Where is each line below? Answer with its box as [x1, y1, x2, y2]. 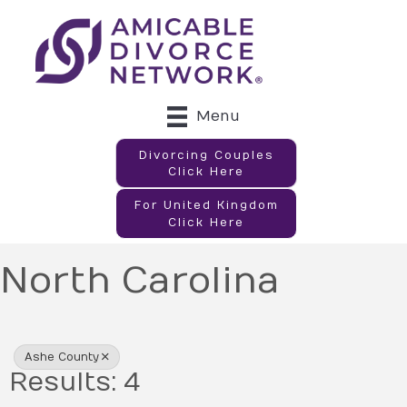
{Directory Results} [13, 309, 375, 352]
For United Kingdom [134, 199, 279, 212]
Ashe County [25, 350, 99, 363]
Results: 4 [9, 367, 140, 398]
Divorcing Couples [138, 148, 274, 162]
